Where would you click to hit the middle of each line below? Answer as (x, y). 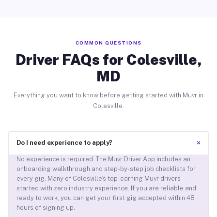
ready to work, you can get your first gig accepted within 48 (105, 198)
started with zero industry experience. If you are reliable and (106, 188)
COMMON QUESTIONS (108, 42)
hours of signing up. (46, 208)
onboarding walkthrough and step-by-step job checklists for (106, 169)
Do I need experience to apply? (64, 143)
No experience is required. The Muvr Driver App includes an (103, 159)
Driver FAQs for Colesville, (108, 59)
